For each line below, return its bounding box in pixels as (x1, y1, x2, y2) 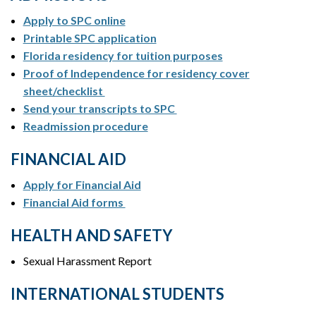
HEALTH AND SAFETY (11, 226, 173, 245)
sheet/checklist (23, 84, 105, 98)
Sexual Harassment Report (23, 254, 152, 268)
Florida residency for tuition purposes (23, 49, 223, 63)
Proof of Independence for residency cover (23, 66, 250, 80)
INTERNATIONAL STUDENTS (11, 284, 224, 304)
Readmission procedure (23, 119, 148, 133)
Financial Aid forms (23, 195, 126, 209)
